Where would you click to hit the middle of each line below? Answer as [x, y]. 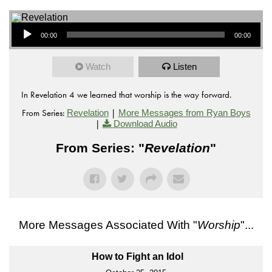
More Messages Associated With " [108, 225]
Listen [185, 66]
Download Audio [145, 123]
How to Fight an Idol [138, 256]
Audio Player [24, 21]
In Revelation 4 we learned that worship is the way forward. [126, 94]
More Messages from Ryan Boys [184, 112]
